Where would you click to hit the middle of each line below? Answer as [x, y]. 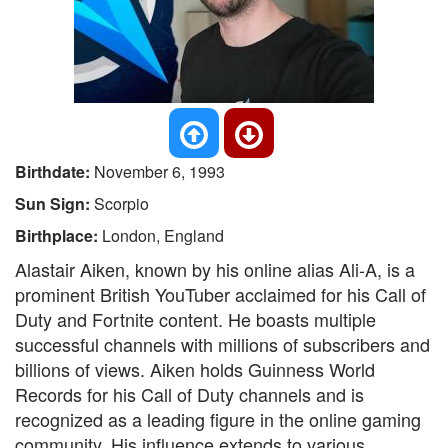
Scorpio [121, 203]
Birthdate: [54, 171]
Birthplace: [58, 235]
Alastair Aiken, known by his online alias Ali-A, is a [215, 269]
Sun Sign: [54, 203]
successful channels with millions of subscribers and [222, 344]
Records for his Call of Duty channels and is [189, 394]
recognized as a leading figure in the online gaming [218, 419]
